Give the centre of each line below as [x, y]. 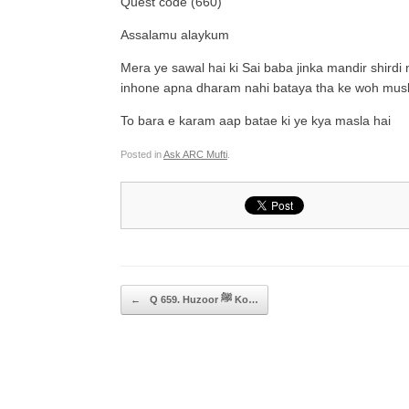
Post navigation [162, 293]
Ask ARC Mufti [195, 154]
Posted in [142, 154]
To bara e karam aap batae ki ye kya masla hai [256, 121]
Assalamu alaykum [175, 35]
